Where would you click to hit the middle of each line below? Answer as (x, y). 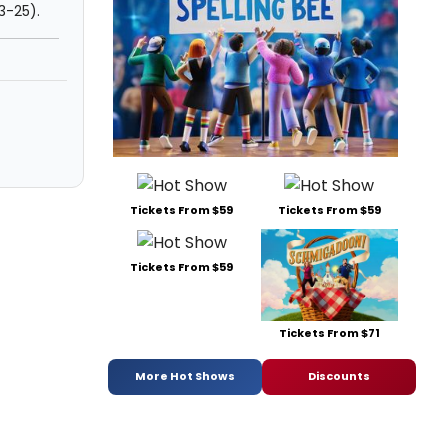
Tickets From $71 (329, 332)
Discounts (339, 376)
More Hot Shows (185, 376)
